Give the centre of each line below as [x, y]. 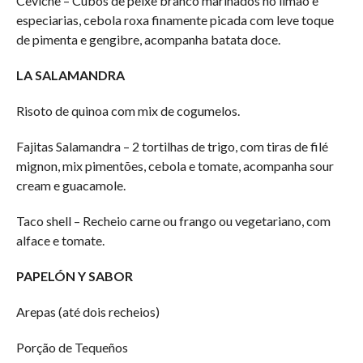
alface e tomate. [60, 240]
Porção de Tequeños [72, 347]
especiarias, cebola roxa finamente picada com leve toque [175, 19]
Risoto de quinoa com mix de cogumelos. [128, 110]
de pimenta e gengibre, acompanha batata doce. [148, 39]
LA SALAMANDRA [70, 75]
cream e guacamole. [70, 185]
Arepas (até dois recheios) [88, 311]
